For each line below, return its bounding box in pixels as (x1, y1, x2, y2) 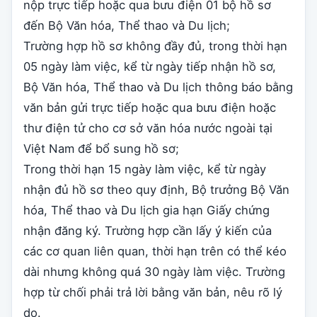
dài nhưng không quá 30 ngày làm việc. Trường (23, 265, 285, 279)
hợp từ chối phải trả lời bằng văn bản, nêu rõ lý (23, 285, 282, 300)
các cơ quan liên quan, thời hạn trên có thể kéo (23, 244, 287, 259)
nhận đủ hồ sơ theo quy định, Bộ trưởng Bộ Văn (23, 183, 289, 197)
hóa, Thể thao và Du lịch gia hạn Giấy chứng (23, 203, 270, 218)
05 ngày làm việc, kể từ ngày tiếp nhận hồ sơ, (23, 59, 276, 74)
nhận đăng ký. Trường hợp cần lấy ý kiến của (23, 224, 272, 238)
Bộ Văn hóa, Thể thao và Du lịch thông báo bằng (23, 80, 293, 95)
